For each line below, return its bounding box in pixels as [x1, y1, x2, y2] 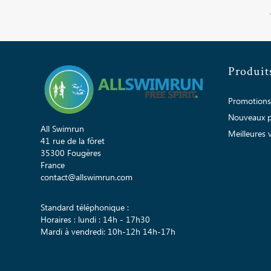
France [41, 158, 65, 172]
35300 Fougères [41, 146, 101, 160]
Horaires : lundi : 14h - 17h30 [41, 213, 150, 227]
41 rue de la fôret [41, 134, 105, 148]
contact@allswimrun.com [41, 171, 132, 184]
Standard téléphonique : [41, 201, 129, 215]
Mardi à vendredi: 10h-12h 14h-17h [41, 225, 175, 239]
